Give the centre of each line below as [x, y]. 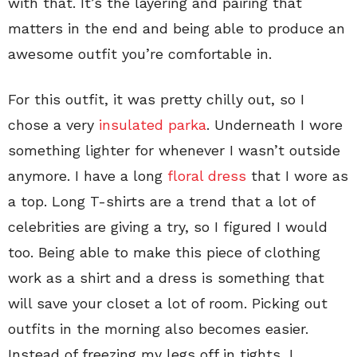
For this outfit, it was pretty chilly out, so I [156, 100]
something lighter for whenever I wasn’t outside [174, 151]
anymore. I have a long [85, 176]
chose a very [53, 125]
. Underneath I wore [275, 125]
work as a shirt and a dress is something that [166, 278]
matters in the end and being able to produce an [177, 29]
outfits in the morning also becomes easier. [158, 329]
